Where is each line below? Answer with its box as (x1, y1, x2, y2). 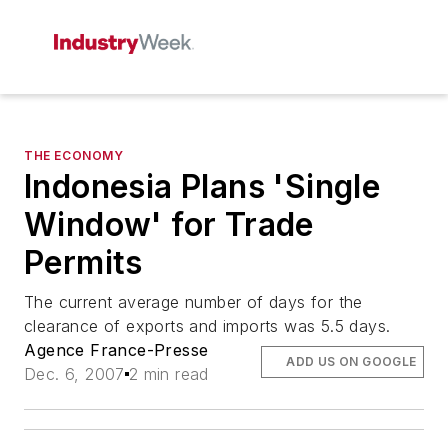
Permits (24, 243, 143, 282)
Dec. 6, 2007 (24, 364, 125, 384)
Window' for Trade (24, 205, 314, 244)
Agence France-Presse (24, 340, 209, 360)
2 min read (128, 364, 209, 384)
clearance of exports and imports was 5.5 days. (24, 316, 391, 336)
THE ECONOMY (24, 148, 124, 163)
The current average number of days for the (24, 292, 363, 312)
